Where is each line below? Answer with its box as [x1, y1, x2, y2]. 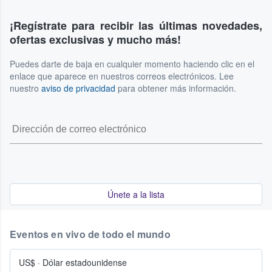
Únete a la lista [107, 188, 165, 200]
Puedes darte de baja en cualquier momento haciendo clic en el [10, 58, 254, 70]
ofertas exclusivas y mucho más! [10, 32, 181, 48]
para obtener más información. [115, 82, 236, 95]
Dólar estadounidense [42, 256, 127, 268]
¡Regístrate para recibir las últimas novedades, [10, 18, 262, 34]
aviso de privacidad [41, 82, 115, 95]
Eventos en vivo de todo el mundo [10, 226, 171, 241]
